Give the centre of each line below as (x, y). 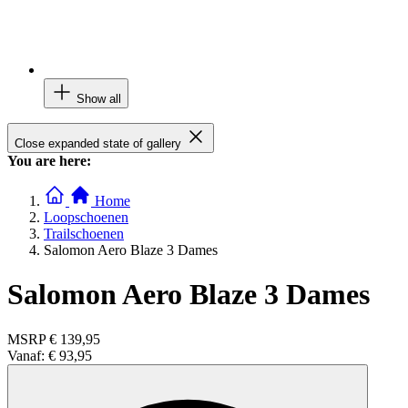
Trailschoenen (84, 233)
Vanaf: (28, 355)
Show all (99, 98)
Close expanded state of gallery (98, 143)
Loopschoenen (86, 217)
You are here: (49, 160)
